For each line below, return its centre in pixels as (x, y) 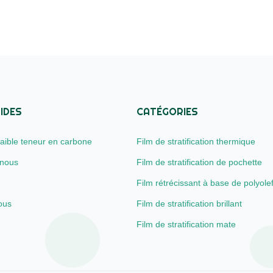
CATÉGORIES (168, 112)
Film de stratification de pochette (200, 162)
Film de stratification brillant (190, 204)
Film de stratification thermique (196, 142)
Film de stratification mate (186, 225)
